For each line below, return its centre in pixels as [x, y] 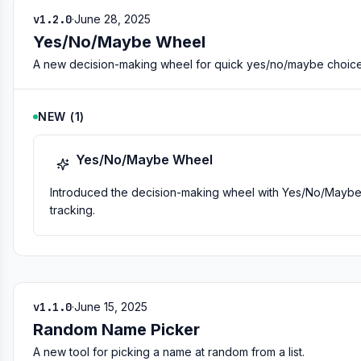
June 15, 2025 [111, 307]
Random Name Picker [116, 330]
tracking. [73, 210]
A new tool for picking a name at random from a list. [169, 352]
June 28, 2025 [112, 19]
